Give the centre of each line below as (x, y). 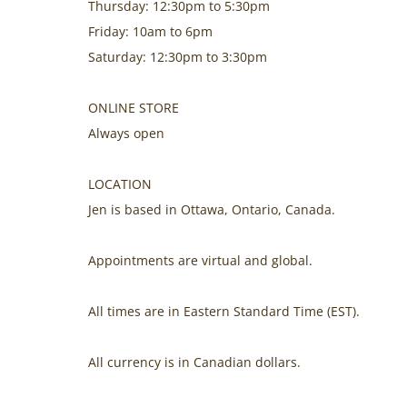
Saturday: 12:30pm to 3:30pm (178, 56)
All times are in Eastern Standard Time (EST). (224, 311)
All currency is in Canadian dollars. (194, 362)
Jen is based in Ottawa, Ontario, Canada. (212, 209)
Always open (126, 133)
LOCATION (120, 184)
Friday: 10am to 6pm (150, 31)
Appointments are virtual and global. (200, 260)
